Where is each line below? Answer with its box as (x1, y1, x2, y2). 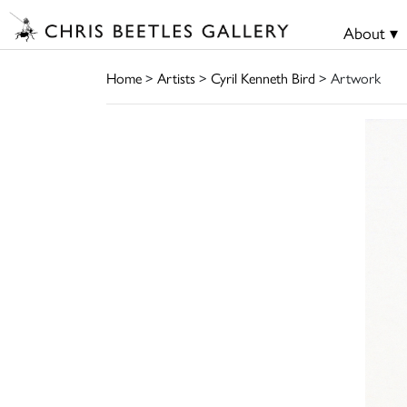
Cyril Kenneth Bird (211, 66, 315, 88)
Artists (157, 66, 195, 88)
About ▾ (342, 21, 398, 44)
